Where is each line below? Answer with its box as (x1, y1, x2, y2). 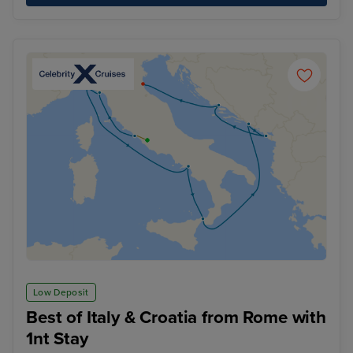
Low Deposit (33, 287, 89, 299)
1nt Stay (26, 328, 88, 350)
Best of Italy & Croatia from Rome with (26, 307, 326, 329)
